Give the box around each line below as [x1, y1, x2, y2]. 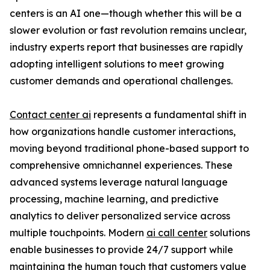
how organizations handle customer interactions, [10, 125, 236, 138]
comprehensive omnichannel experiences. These [10, 159, 233, 172]
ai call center [146, 227, 207, 239]
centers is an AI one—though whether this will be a [10, 7, 242, 20]
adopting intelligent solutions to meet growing [10, 58, 224, 71]
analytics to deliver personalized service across [10, 210, 230, 222]
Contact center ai [10, 108, 91, 121]
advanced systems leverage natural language [10, 176, 228, 189]
